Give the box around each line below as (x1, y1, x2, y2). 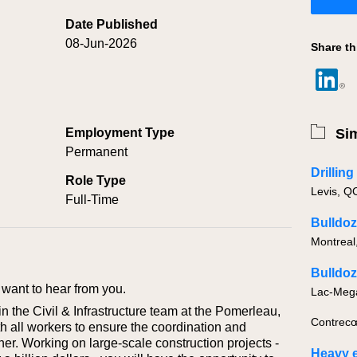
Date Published (65, 18, 158, 31)
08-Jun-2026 (65, 37, 137, 50)
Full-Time (65, 193, 119, 206)
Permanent (65, 145, 127, 159)
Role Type (65, 174, 126, 187)
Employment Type (65, 126, 175, 139)
